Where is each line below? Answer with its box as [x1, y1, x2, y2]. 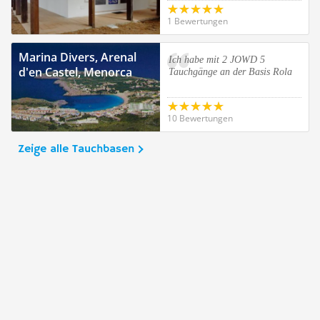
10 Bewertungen [167, 112, 233, 124]
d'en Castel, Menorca [19, 64, 132, 80]
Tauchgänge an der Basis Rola [169, 66, 292, 77]
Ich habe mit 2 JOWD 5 [169, 54, 265, 65]
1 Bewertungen [167, 15, 228, 27]
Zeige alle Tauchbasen [18, 142, 134, 156]
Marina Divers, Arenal [19, 49, 136, 65]
